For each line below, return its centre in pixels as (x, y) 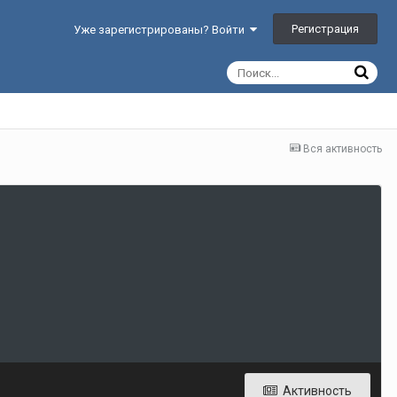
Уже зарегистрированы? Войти (162, 30)
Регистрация (325, 29)
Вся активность (343, 149)
